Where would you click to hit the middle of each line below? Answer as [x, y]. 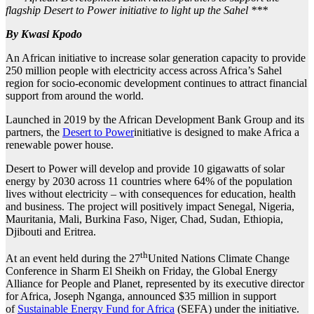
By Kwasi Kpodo [44, 34]
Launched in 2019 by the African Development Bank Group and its [155, 119]
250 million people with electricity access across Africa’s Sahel [144, 70]
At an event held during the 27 [73, 259]
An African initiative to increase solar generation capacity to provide [156, 57]
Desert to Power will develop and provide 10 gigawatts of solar [145, 168]
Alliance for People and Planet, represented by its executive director [155, 284]
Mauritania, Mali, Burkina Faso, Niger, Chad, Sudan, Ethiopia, [144, 219]
